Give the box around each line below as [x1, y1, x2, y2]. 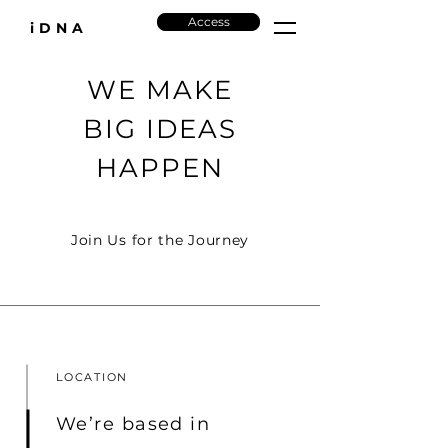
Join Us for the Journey [70, 231, 250, 249]
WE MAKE [86, 74, 234, 106]
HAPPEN [95, 152, 225, 184]
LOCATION [56, 370, 129, 384]
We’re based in [56, 413, 211, 435]
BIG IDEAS [82, 113, 238, 145]
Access [187, 14, 230, 29]
